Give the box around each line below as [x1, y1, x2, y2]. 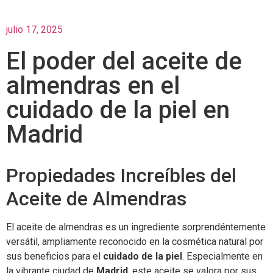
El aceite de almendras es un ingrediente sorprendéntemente [6, 221, 266, 233]
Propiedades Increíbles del [6, 164, 236, 188]
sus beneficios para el [6, 250, 103, 263]
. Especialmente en [182, 250, 263, 263]
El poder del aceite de [6, 47, 242, 76]
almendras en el [6, 71, 180, 101]
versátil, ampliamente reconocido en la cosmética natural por [6, 236, 263, 248]
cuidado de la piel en [6, 96, 230, 125]
